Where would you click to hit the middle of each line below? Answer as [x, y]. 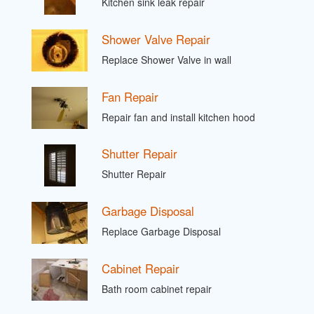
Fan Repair [130, 96]
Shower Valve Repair [156, 39]
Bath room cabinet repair [157, 288]
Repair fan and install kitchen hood [178, 117]
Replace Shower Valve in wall [166, 60]
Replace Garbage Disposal [161, 232]
